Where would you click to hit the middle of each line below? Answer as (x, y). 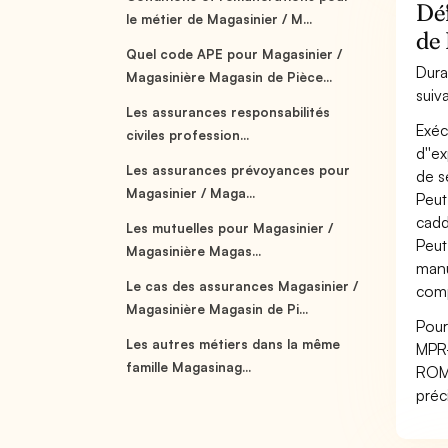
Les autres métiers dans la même (233, 344)
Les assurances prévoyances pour (238, 170)
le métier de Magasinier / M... (219, 19)
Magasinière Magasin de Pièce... (229, 77)
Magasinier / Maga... (191, 193)
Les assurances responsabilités (228, 112)
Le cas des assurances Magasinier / (242, 286)
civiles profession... (188, 135)
